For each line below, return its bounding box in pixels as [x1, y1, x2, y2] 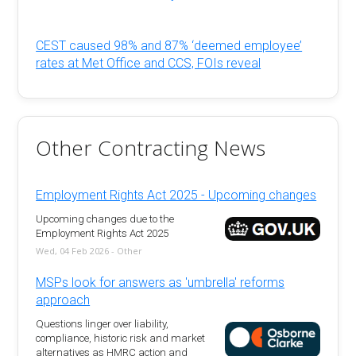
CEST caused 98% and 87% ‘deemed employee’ [36, 38, 303, 54]
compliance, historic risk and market [36, 332, 206, 345]
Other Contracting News [36, 133, 266, 162]
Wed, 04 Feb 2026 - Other [36, 245, 143, 257]
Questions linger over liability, [36, 318, 169, 331]
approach [36, 292, 91, 308]
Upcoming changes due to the [36, 212, 175, 225]
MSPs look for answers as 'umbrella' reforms [36, 275, 285, 291]
